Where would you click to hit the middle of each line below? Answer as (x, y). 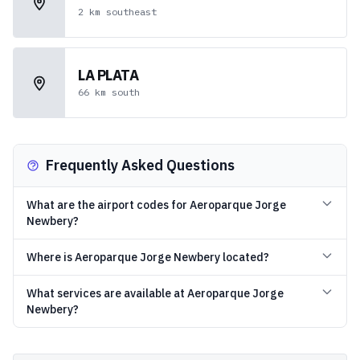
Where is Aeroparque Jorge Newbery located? (148, 257)
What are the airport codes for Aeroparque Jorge (156, 205)
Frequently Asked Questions (140, 165)
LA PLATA (108, 75)
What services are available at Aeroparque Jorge (155, 293)
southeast (131, 12)
